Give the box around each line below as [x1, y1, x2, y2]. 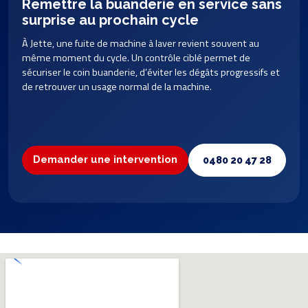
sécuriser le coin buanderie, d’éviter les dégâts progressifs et [22, 64, 280, 80]
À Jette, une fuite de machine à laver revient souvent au [22, 35, 259, 51]
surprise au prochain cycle [22, 11, 199, 28]
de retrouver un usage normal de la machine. [22, 78, 212, 94]
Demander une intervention [33, 153, 177, 166]
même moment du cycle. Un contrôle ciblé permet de [22, 49, 250, 65]
